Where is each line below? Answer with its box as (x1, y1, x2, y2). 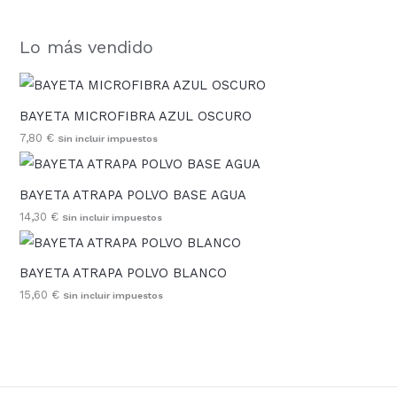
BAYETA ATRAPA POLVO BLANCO (19, 265, 228, 282)
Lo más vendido (19, 36, 154, 58)
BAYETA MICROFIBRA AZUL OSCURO (19, 108, 253, 125)
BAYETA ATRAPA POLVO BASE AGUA (19, 186, 247, 203)
